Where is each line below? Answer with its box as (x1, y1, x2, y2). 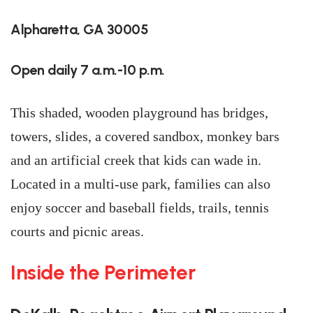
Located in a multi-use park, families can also (10, 176, 270, 191)
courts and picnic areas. (10, 224, 144, 239)
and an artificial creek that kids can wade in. (10, 152, 261, 168)
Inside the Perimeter (10, 260, 196, 284)
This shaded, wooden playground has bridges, (10, 105, 268, 120)
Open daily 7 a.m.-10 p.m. (10, 61, 165, 78)
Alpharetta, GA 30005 (10, 21, 148, 38)
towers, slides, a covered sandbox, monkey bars (10, 129, 279, 144)
